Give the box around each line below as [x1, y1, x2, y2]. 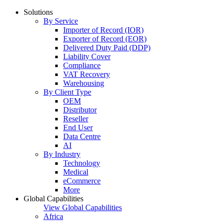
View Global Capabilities [43, 203, 122, 212]
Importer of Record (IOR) [63, 26, 144, 34]
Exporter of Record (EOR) [63, 35, 147, 43]
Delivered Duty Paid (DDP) [63, 43, 150, 52]
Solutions [24, 8, 53, 16]
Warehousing [63, 79, 104, 87]
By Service [43, 17, 78, 25]
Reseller [63, 114, 88, 123]
